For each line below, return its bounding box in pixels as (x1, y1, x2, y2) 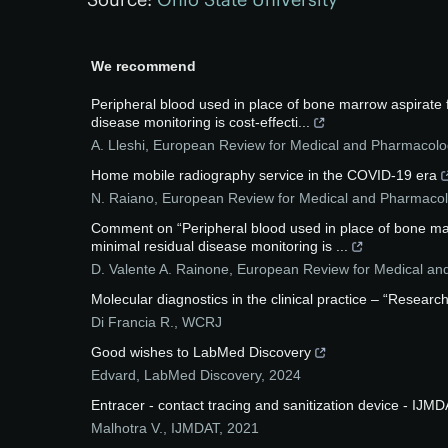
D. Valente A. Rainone (91, 261, 229, 277)
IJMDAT (171, 420, 219, 436)
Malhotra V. (91, 420, 163, 436)
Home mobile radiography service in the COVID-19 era (91, 167, 437, 183)
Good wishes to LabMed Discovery (91, 344, 311, 360)
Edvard (91, 367, 136, 383)
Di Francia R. (91, 314, 174, 330)
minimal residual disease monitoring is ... (91, 238, 348, 254)
